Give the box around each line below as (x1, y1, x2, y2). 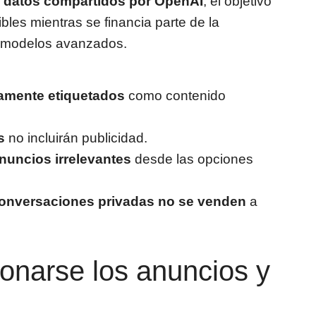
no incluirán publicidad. (5, 130, 147, 146)
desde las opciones (131, 152, 253, 167)
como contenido (125, 88, 226, 104)
